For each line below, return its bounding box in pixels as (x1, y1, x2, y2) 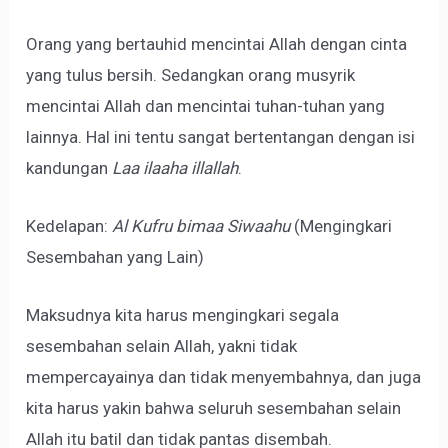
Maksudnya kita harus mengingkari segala (26, 305, 340, 326)
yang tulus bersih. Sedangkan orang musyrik (26, 64, 356, 85)
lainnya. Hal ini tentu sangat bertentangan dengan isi (26, 126, 416, 147)
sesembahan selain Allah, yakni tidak (26, 336, 298, 357)
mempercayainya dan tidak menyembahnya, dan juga (26, 367, 422, 388)
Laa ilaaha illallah (112, 157, 239, 178)
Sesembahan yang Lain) (26, 246, 205, 267)
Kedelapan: (26, 215, 113, 236)
